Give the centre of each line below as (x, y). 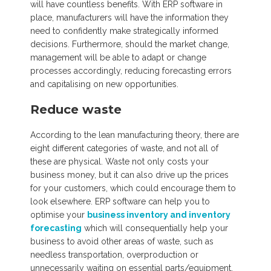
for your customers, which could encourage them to (133, 188)
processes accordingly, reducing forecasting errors (131, 71)
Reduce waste (76, 109)
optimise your (59, 215)
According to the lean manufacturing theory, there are (135, 135)
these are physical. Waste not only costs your (119, 162)
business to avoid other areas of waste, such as (122, 241)
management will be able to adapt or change (118, 57)
